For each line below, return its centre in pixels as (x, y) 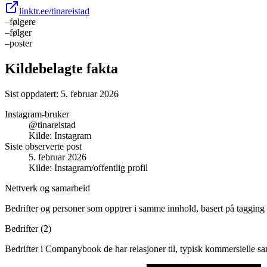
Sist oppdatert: (33, 94)
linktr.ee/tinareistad (54, 11)
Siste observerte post (43, 146)
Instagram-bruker (37, 114)
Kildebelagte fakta (61, 68)
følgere (23, 21)
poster (21, 43)
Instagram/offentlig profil (101, 167)
